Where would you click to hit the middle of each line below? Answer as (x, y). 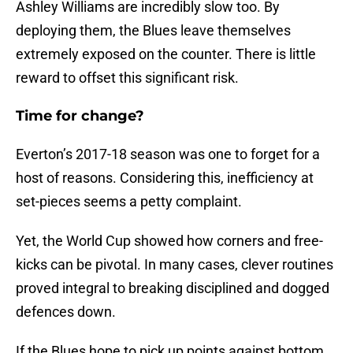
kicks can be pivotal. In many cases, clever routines (175, 265)
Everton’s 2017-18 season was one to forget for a (168, 154)
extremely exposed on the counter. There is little (166, 54)
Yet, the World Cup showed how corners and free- (169, 241)
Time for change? (80, 116)
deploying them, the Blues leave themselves (153, 31)
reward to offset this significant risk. (127, 78)
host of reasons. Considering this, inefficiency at (165, 178)
